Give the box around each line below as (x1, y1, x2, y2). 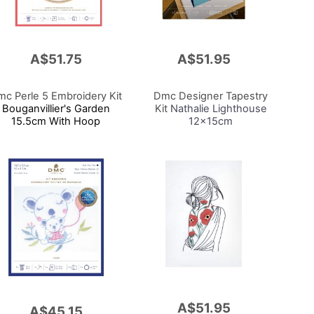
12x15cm (189, 114, 233, 128)
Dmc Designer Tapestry (153, 89, 268, 102)
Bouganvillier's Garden (1, 102, 110, 115)
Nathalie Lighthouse (167, 102, 267, 115)
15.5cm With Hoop (11, 114, 101, 128)
